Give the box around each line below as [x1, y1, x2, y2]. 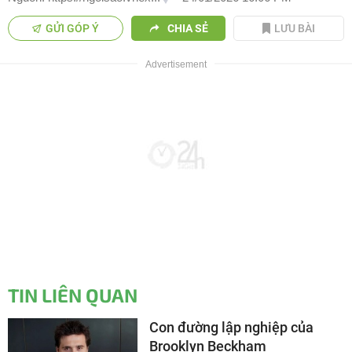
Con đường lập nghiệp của [149, 319, 313, 336]
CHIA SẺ [167, 22, 208, 35]
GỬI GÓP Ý [46, 22, 100, 35]
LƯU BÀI [274, 22, 316, 35]
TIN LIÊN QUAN [8, 284, 137, 307]
